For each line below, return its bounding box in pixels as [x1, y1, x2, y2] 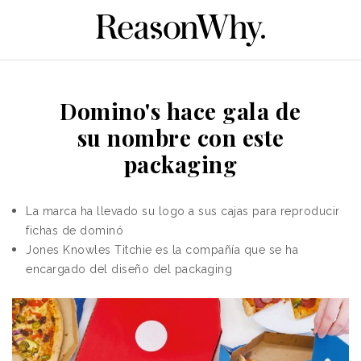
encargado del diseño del [26, 262, 175, 276]
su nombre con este [77, 122, 284, 152]
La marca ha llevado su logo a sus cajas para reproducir [26, 204, 340, 218]
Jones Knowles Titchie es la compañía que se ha [26, 243, 298, 256]
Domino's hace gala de [60, 95, 301, 126]
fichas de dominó [26, 223, 123, 237]
